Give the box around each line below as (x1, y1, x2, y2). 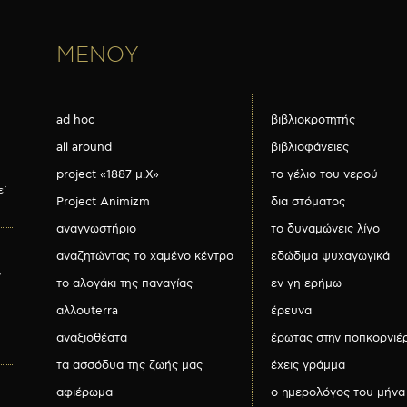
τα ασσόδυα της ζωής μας (56, 358, 203, 373)
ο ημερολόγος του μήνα (271, 385, 405, 401)
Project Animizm (56, 194, 150, 210)
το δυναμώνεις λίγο (271, 222, 380, 237)
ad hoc (56, 113, 94, 128)
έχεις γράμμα (271, 358, 345, 373)
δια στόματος (271, 194, 345, 210)
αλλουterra (56, 303, 118, 319)
